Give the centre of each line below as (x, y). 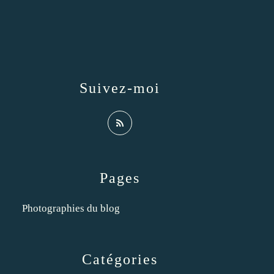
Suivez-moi (120, 88)
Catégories (120, 259)
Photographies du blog (71, 208)
